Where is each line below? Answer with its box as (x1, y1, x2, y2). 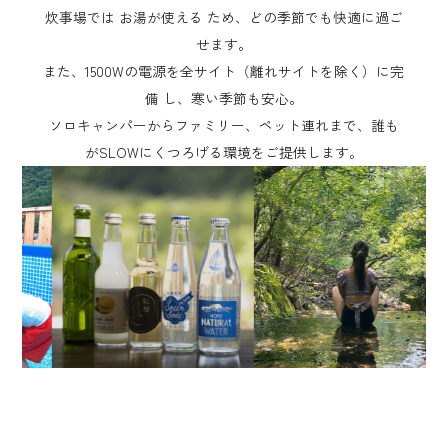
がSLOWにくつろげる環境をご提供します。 (84, 142, 363, 163)
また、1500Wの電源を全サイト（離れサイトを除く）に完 (43, 61, 405, 82)
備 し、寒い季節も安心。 (144, 88, 303, 109)
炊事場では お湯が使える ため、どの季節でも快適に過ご (44, 7, 403, 28)
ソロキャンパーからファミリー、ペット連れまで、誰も (48, 115, 399, 136)
